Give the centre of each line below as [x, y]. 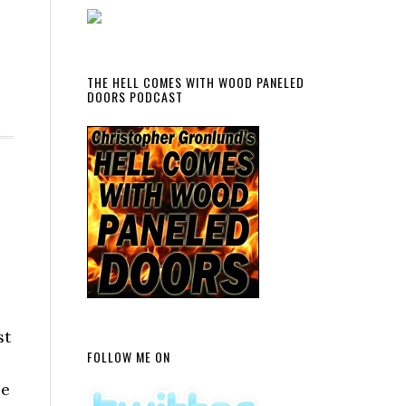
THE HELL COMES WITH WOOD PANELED [196, 82]
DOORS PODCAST [135, 97]
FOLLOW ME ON [129, 357]
